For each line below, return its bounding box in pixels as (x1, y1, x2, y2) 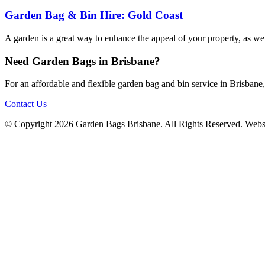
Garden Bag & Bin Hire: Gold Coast (5, 9, 183, 22)
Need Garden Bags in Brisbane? (5, 54, 160, 67)
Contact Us (5, 99, 47, 109)
